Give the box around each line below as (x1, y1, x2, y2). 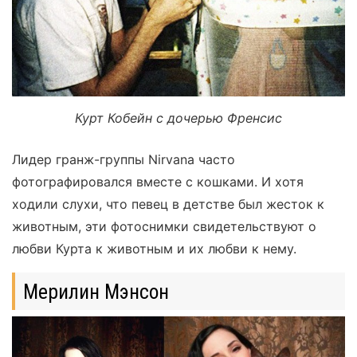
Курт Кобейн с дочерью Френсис (75, 110, 282, 127)
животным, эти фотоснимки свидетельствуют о (12, 218, 316, 235)
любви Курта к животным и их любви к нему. (12, 241, 296, 257)
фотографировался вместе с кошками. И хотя (12, 174, 304, 190)
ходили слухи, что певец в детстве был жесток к (12, 196, 324, 213)
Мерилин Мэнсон (22, 279, 169, 304)
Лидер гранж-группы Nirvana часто (12, 151, 235, 168)
